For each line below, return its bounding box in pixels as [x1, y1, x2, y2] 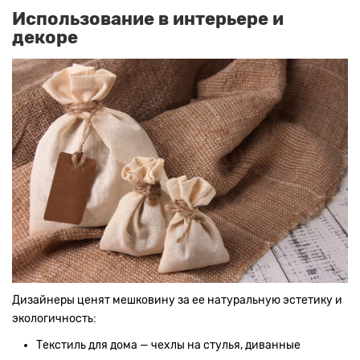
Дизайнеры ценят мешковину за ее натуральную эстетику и [12, 292, 342, 307]
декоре [12, 26, 78, 48]
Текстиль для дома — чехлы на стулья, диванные [36, 337, 301, 352]
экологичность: [12, 311, 96, 325]
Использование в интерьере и [12, 7, 284, 30]
